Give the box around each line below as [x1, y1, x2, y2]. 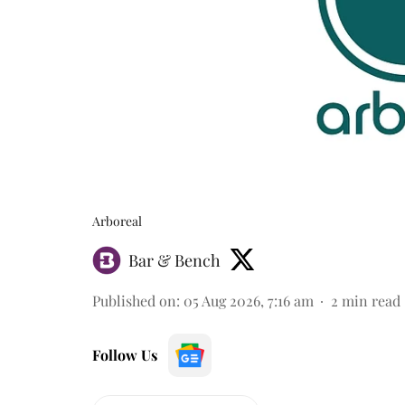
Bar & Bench [128, 249, 221, 271]
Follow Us [92, 344, 157, 364]
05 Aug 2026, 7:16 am [184, 290, 314, 310]
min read [342, 290, 400, 310]
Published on [92, 290, 176, 310]
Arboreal [92, 212, 142, 230]
